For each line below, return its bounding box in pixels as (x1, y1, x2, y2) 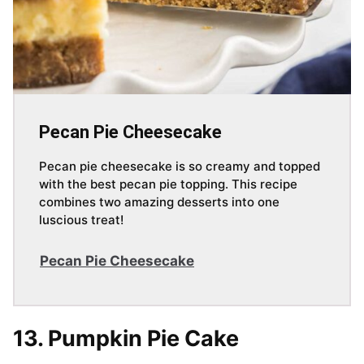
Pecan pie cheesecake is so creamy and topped (39, 158, 320, 175)
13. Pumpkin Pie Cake (13, 325, 239, 353)
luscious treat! (39, 212, 123, 228)
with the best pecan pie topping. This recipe (39, 176, 297, 193)
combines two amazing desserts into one (39, 194, 279, 210)
